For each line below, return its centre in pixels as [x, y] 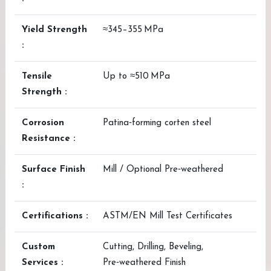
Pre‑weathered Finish [144, 263]
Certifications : [55, 216]
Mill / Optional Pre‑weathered [163, 170]
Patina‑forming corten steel [157, 123]
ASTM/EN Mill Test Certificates [168, 216]
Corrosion [43, 123]
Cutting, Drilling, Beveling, [153, 247]
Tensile [37, 77]
